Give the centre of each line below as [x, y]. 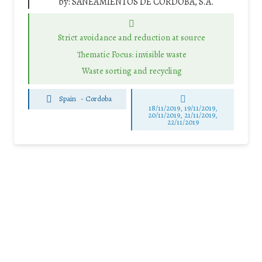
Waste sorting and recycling [132, 71]
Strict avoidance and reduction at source [132, 38]
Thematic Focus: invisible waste [132, 54]
